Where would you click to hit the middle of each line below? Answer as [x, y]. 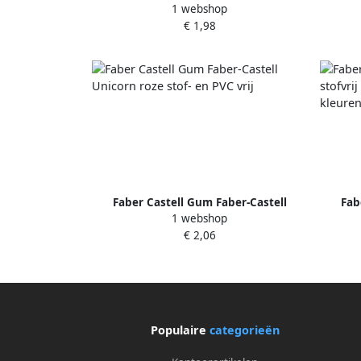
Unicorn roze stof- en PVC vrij [199, 219]
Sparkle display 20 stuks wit [199, 9]
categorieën [244, 330]
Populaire [180, 330]
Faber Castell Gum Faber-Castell [199, 202]
